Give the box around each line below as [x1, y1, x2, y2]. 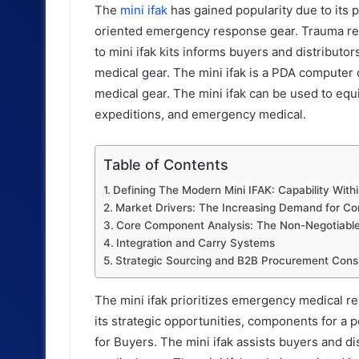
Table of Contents [103, 156, 228, 174]
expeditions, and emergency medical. [95, 107, 309, 123]
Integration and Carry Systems [115, 236, 275, 250]
